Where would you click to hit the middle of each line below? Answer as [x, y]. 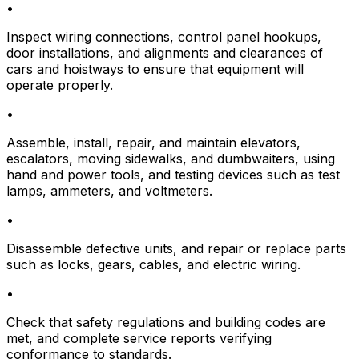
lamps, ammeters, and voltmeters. [109, 191]
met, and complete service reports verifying [139, 339]
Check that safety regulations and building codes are [166, 323]
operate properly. [60, 85]
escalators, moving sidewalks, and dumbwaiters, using [171, 159]
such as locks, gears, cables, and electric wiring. [153, 265]
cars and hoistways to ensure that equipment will [155, 69]
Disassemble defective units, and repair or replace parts [176, 249]
